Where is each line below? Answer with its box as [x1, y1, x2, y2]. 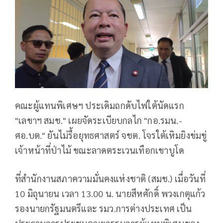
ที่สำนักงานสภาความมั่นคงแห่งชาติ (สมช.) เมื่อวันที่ [15, 172, 206, 184]
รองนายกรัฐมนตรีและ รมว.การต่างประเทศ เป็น [15, 202, 192, 214]
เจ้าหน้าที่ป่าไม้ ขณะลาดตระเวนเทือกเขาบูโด [15, 144, 185, 156]
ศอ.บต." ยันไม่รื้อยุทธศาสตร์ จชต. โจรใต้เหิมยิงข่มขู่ [15, 129, 207, 141]
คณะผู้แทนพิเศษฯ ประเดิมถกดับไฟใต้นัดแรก [15, 99, 184, 111]
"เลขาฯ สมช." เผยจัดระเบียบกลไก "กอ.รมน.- [15, 114, 182, 126]
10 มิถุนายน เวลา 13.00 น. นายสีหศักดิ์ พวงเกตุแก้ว [15, 187, 206, 199]
